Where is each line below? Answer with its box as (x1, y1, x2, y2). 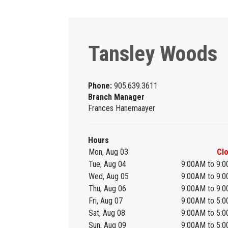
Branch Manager (88, 92, 145, 102)
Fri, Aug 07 (88, 196, 123, 206)
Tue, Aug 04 (88, 159, 126, 169)
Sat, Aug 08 (88, 208, 125, 218)
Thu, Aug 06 (88, 184, 126, 194)
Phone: (88, 81, 115, 91)
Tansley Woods (88, 41, 218, 67)
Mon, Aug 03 (88, 147, 128, 157)
